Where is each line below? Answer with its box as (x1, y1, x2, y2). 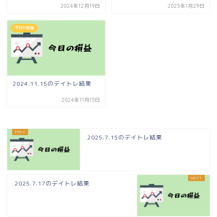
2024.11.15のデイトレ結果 (13, 79, 92, 88)
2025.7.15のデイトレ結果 (87, 133, 162, 141)
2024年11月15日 (62, 96, 101, 103)
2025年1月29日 (167, 3, 205, 10)
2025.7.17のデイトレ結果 (15, 179, 90, 187)
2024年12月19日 (61, 3, 101, 10)
